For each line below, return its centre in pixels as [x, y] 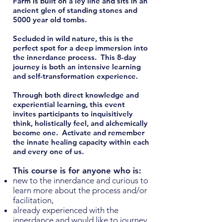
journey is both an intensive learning [77, 67]
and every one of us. [48, 152]
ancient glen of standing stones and [75, 10]
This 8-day [118, 57]
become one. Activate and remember [79, 133]
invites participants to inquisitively [73, 114]
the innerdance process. [57, 57]
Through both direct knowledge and [76, 95]
